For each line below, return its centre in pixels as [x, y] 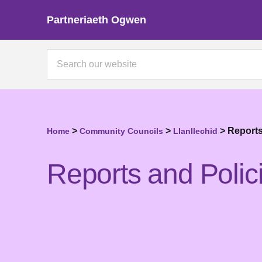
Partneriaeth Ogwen [96, 20]
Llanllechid [195, 131]
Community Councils [121, 131]
